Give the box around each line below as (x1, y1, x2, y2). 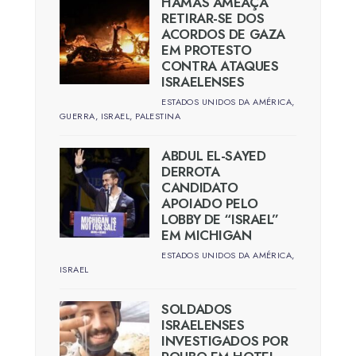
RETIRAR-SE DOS (161, 8, 265, 28)
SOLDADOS (161, 299, 232, 319)
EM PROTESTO (161, 40, 252, 60)
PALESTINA (135, 109, 181, 122)
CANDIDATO (161, 177, 238, 197)
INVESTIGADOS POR (161, 331, 288, 350)
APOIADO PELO (161, 193, 258, 213)
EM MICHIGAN (161, 225, 252, 245)
